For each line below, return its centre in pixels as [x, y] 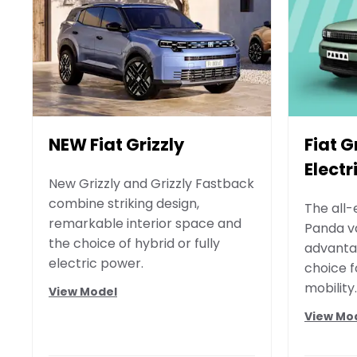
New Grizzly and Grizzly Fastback [151, 184]
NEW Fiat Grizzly [116, 145]
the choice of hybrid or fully [134, 244]
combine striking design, [124, 204]
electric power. [96, 264]
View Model [83, 291]
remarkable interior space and [145, 224]
